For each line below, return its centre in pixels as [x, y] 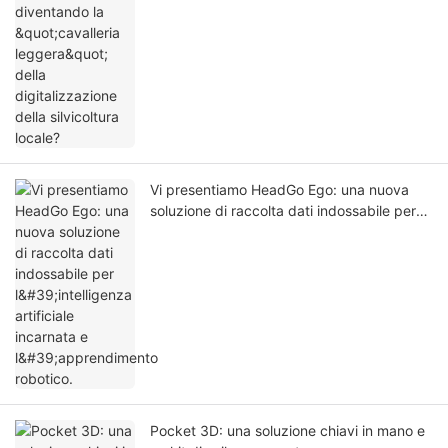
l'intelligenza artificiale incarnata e [260, 232]
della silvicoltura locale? [226, 12]
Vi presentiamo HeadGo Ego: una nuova [279, 190]
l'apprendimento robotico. [234, 253]
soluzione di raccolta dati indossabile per [283, 211]
